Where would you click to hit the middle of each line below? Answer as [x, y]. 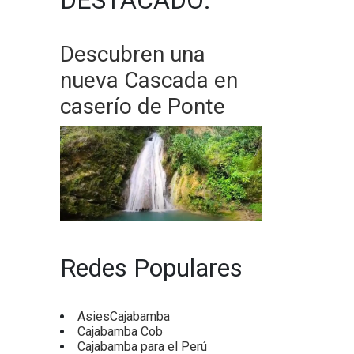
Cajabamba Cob [120, 332]
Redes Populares [151, 268]
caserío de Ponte [143, 106]
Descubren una [133, 54]
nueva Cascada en [149, 80]
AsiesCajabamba [124, 317]
